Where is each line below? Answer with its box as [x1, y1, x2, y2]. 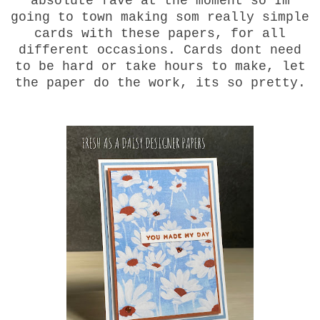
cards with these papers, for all [34, 26, 286, 41]
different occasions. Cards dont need [19, 42, 301, 57]
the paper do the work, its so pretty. [14, 75, 306, 90]
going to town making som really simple [11, 9, 309, 24]
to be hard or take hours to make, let [14, 59, 306, 74]
